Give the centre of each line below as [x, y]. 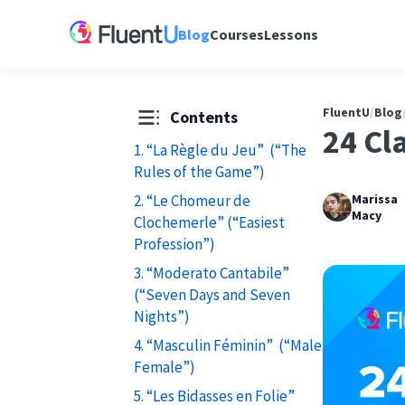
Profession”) [174, 244]
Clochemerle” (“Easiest [209, 222]
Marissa [375, 198]
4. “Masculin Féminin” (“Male [227, 345]
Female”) [164, 367]
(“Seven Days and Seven [212, 294]
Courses [237, 34]
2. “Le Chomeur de [192, 200]
